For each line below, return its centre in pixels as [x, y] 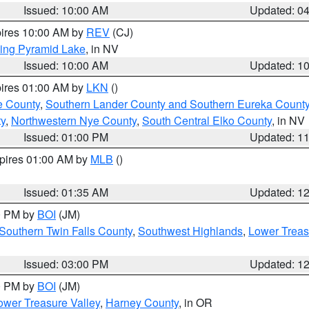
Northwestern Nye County [74, 120]
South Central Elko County [207, 120]
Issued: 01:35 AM [66, 192]
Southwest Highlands [190, 231]
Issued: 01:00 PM [66, 137]
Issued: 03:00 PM [66, 264]
